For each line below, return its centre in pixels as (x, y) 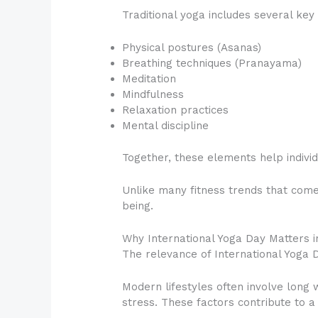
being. (138, 205)
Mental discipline (166, 126)
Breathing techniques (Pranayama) (212, 64)
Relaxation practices (176, 110)
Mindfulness (153, 95)
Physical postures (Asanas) (192, 48)
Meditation (149, 79)
